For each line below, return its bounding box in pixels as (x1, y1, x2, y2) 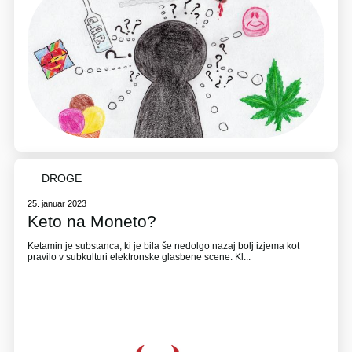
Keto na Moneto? (27, 212, 157, 231)
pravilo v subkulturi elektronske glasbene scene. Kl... (27, 251, 251, 263)
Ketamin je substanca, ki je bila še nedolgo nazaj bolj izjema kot (27, 240, 300, 252)
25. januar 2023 (27, 198, 87, 208)
